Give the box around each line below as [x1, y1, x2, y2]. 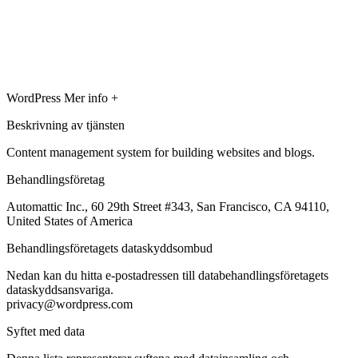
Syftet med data [6, 324, 85, 338]
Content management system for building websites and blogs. [6, 145, 315, 159]
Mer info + [64, 90, 118, 105]
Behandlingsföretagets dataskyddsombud [6, 241, 213, 255]
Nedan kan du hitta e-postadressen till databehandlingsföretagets [6, 268, 328, 282]
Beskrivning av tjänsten [6, 117, 125, 132]
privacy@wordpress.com [6, 296, 133, 311]
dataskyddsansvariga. [6, 282, 113, 296]
